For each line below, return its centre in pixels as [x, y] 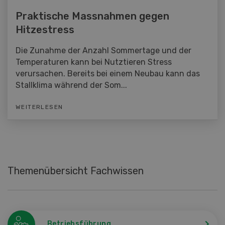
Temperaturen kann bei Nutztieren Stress [94, 62]
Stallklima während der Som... [71, 85]
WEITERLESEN [39, 107]
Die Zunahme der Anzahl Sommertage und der [103, 50]
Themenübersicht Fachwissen [76, 171]
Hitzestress [45, 29]
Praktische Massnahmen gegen [92, 16]
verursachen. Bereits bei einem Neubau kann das [108, 73]
